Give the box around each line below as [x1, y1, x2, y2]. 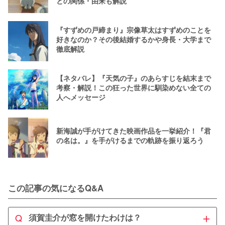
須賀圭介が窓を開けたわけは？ [29, 211, 141, 223]
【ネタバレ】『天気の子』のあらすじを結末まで [56, 72, 211, 83]
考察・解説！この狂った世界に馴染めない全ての [56, 82, 211, 92]
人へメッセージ [56, 91, 105, 102]
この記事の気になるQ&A [8, 182, 103, 194]
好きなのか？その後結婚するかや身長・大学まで [56, 34, 211, 44]
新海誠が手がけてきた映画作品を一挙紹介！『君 [56, 126, 211, 136]
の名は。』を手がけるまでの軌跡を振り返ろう [56, 135, 204, 146]
